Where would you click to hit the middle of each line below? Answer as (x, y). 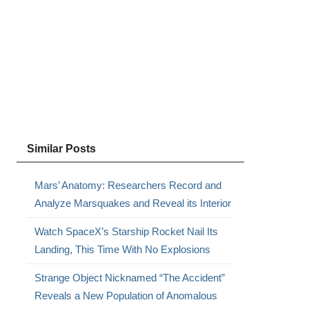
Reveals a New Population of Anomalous (126, 296)
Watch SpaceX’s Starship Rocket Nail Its (126, 231)
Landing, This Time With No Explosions (122, 249)
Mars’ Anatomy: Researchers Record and (128, 185)
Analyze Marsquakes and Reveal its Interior (132, 203)
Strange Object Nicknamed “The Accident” (129, 278)
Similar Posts (61, 149)
